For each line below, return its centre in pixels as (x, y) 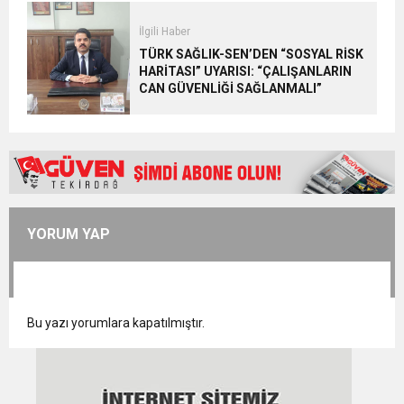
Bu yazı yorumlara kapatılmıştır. (116, 323)
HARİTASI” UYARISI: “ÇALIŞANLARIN (245, 72)
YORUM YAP (69, 234)
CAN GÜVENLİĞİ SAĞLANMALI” (230, 89)
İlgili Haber (164, 32)
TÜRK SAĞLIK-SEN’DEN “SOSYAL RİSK (251, 55)
